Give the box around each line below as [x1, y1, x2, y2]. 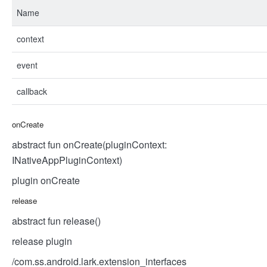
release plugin [12, 234, 72, 248]
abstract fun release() [12, 214, 101, 228]
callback [17, 85, 47, 97]
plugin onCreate [12, 173, 80, 187]
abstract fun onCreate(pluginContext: [12, 138, 167, 151]
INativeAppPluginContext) [12, 153, 122, 167]
